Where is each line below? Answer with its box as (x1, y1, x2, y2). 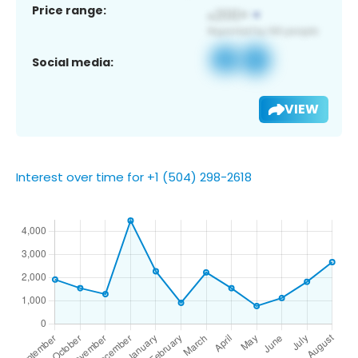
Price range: (32, 2, 106, 18)
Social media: (32, 54, 113, 70)
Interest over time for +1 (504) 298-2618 (16, 168, 252, 185)
